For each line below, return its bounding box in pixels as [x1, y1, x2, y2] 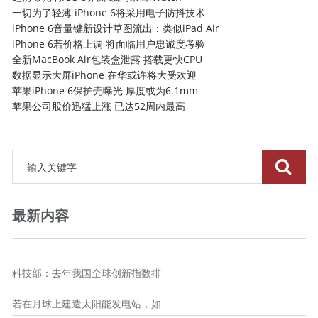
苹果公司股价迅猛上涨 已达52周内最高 [12, 99, 186, 114]
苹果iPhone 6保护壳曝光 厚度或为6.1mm [12, 84, 199, 98]
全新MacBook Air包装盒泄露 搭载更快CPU [12, 53, 203, 67]
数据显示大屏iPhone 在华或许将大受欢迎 [12, 68, 197, 82]
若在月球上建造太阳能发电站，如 [12, 297, 162, 311]
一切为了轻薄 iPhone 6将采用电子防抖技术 [12, 6, 206, 20]
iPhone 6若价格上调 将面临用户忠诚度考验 [12, 37, 206, 51]
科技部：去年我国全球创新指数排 [12, 266, 162, 280]
